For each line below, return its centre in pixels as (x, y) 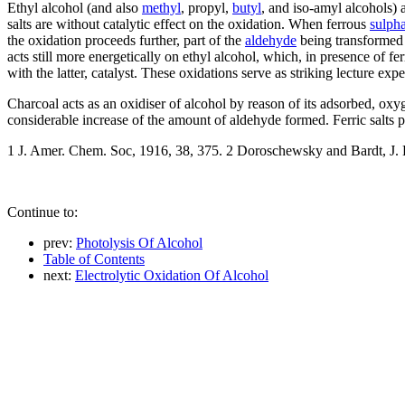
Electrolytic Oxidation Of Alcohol (172, 275)
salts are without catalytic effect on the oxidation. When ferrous (188, 24)
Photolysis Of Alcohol (139, 242)
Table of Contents (94, 259)
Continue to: (42, 212)
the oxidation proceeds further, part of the (126, 40)
